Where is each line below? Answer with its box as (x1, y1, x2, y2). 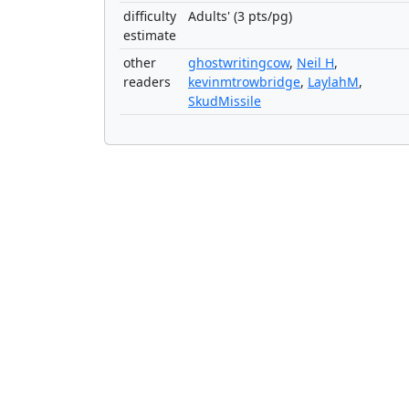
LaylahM (308, 73, 359, 90)
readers (123, 73, 171, 90)
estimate (123, 26, 176, 44)
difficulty (123, 7, 176, 25)
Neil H (297, 54, 334, 71)
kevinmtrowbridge (188, 73, 300, 90)
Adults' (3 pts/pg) (188, 7, 292, 25)
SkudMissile (188, 92, 261, 110)
